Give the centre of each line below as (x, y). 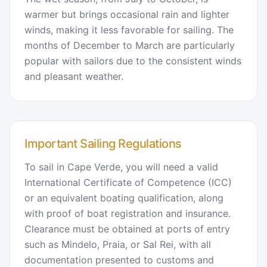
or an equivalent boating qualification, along (124, 198)
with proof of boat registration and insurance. (128, 213)
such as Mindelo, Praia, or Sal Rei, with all (118, 244)
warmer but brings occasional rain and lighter (127, 14)
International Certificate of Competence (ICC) (128, 182)
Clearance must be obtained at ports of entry (127, 229)
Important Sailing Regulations (103, 143)
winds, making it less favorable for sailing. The (129, 30)
